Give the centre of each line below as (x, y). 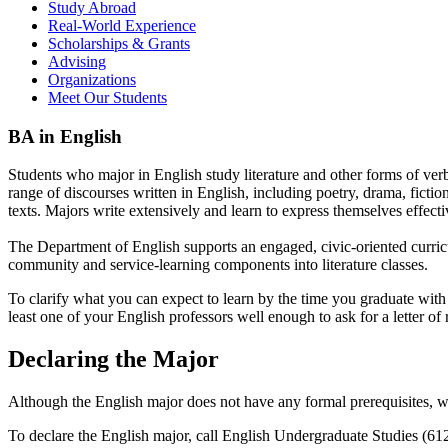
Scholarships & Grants (119, 43)
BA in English (65, 136)
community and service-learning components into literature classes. (218, 265)
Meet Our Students (107, 97)
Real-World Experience (122, 25)
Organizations (92, 79)
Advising (77, 61)
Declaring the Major (113, 359)
